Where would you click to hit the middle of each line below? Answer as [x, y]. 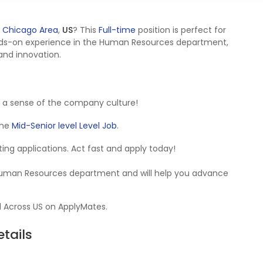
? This [86, 30]
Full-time [117, 30]
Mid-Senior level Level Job [64, 126]
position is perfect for [181, 30]
